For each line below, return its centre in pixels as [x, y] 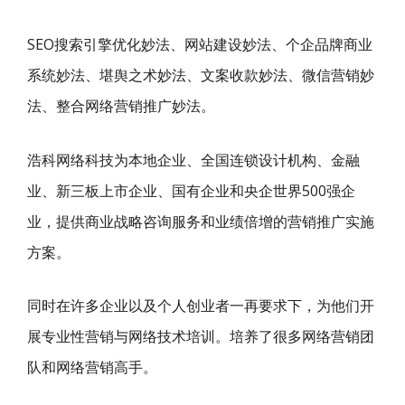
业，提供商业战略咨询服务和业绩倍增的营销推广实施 [201, 221]
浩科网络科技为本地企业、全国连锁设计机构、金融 [193, 160]
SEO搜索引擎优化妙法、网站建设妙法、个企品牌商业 [200, 44]
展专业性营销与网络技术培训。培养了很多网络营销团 [201, 336]
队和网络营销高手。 [92, 367]
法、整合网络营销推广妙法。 [121, 106]
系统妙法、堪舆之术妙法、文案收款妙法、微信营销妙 [201, 75]
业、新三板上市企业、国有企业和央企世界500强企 [191, 190]
